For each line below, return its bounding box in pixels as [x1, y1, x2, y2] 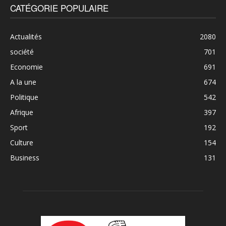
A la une [10, 77, 36, 87]
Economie [10, 62, 43, 72]
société [10, 46, 34, 56]
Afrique [10, 107, 33, 117]
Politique [10, 92, 38, 102]
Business [10, 152, 39, 162]
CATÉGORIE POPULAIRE [10, 1, 108, 14]
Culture [10, 137, 33, 147]
